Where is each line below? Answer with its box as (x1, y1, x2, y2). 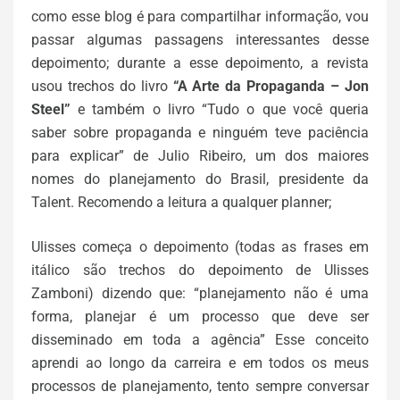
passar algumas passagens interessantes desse (31, 31, 369, 48)
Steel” (31, 101, 71, 118)
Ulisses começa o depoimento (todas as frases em (31, 238, 369, 255)
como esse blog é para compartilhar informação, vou (31, 8, 369, 25)
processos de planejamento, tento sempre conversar (31, 378, 369, 395)
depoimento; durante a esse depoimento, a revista (31, 54, 369, 71)
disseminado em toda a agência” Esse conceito (31, 331, 369, 348)
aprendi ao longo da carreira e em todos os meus (31, 354, 369, 371)
